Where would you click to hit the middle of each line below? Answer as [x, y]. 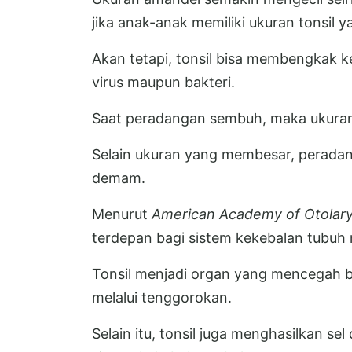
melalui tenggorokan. [162, 297]
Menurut [122, 214]
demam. [119, 178]
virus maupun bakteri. [163, 82]
